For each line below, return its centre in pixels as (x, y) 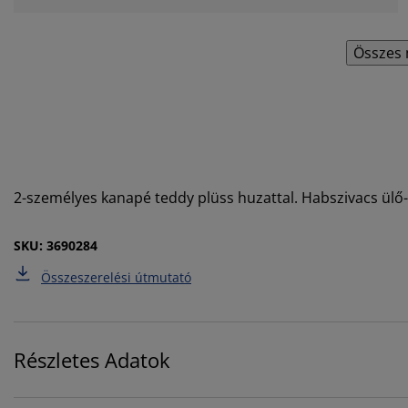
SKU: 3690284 (56, 245)
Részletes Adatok (92, 359)
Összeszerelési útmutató (116, 277)
